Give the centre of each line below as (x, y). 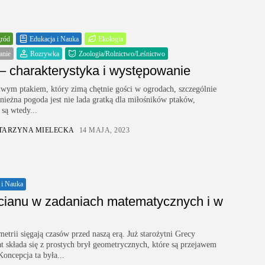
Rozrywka (45, 54)
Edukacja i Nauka (54, 39)
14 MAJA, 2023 (104, 130)
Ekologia (111, 39)
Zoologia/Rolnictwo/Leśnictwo (122, 54)
